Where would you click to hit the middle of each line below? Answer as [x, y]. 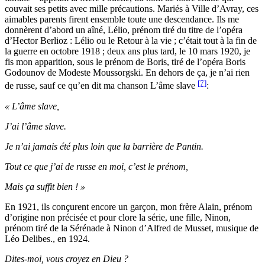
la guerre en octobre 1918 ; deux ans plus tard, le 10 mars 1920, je [127, 51]
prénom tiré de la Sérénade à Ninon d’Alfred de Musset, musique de [132, 228]
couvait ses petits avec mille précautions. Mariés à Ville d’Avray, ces [132, 9]
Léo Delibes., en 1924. [47, 238]
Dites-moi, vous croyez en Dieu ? [67, 258]
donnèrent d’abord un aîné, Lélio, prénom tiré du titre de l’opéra [124, 30]
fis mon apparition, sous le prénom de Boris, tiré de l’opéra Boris [125, 62]
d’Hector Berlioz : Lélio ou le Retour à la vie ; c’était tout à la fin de [131, 41]
